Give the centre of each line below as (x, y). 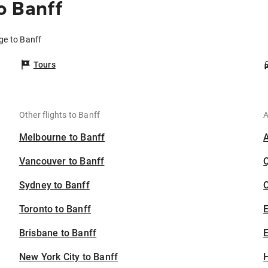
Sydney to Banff (54, 185)
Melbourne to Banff (62, 138)
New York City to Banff (68, 257)
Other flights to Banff (60, 115)
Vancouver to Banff (62, 162)
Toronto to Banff (55, 209)
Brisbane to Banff (58, 233)
